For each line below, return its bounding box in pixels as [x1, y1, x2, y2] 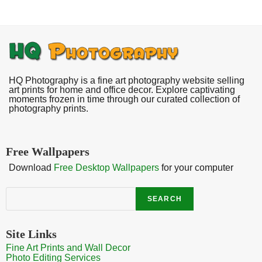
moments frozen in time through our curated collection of [9, 94, 240, 104]
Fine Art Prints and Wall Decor [6, 242, 130, 253]
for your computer [159, 162, 233, 173]
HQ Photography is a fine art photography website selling [9, 75, 244, 85]
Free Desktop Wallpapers [54, 162, 159, 173]
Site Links [6, 227, 57, 240]
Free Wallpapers [6, 144, 89, 158]
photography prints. [9, 103, 88, 113]
